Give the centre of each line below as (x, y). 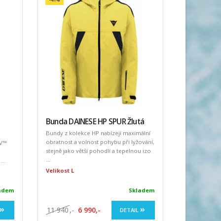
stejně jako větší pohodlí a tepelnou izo (98, 151)
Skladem (142, 190)
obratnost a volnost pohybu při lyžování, (100, 142)
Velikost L (60, 171)
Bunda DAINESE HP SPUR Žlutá (95, 122)
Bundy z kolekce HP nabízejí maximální (98, 133)
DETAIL (130, 210)
